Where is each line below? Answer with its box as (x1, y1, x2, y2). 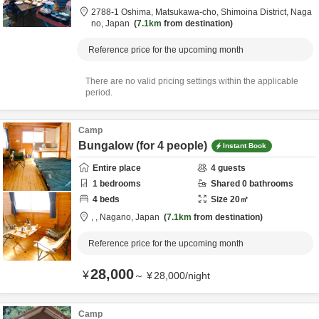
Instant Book (223, 141, 266, 150)
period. (85, 88, 113, 98)
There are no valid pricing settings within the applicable (85, 76, 298, 86)
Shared (211, 179, 242, 189)
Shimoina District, (221, 7, 291, 17)
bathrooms (247, 179, 293, 189)
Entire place (93, 163, 141, 173)
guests (216, 163, 246, 173)
